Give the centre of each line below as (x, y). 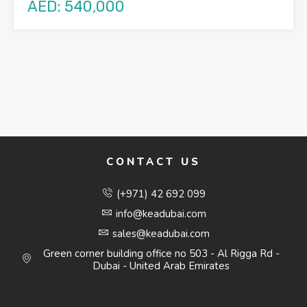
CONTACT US (153, 161)
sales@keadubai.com (161, 233)
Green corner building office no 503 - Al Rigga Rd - (161, 253)
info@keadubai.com (161, 213)
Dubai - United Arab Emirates (161, 266)
